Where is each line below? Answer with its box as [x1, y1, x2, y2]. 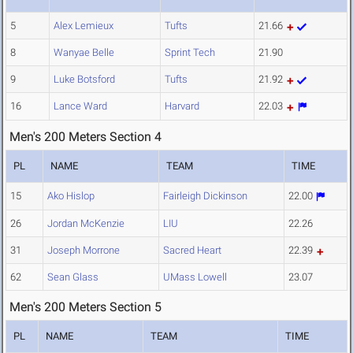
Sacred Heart [163, 244, 221, 257]
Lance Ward [54, 100, 107, 113]
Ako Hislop [47, 190, 95, 203]
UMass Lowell [163, 271, 227, 284]
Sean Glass [47, 271, 98, 284]
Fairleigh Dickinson [163, 190, 247, 203]
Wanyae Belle [54, 46, 114, 59]
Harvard [165, 100, 199, 113]
